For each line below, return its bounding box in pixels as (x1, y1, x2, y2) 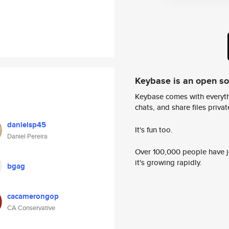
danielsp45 (7, 119, 46, 130)
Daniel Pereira (7, 131, 48, 141)
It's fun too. (135, 124, 173, 135)
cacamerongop (7, 191, 59, 202)
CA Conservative (7, 203, 55, 213)
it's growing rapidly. (135, 157, 202, 168)
